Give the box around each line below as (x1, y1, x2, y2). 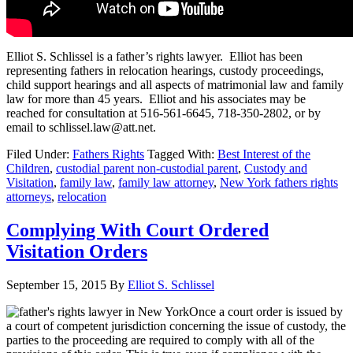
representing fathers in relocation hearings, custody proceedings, (6, 64, 327, 78)
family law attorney (118, 176, 214, 190)
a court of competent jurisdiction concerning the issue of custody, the (6, 319, 346, 333)
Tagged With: (147, 147, 217, 162)
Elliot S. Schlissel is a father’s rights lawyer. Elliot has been (6, 50, 303, 64)
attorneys (6, 190, 51, 204)
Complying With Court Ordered (6, 220, 269, 241)
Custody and (244, 162, 307, 176)
